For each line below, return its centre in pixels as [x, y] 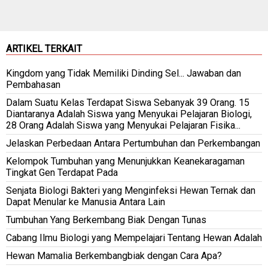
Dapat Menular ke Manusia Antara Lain [86, 202]
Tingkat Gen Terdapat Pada [62, 172]
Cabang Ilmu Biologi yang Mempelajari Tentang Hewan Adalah [134, 237]
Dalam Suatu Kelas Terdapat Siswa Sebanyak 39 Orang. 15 [128, 102]
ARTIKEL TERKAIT [44, 48]
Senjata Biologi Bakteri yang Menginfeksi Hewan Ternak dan [131, 190]
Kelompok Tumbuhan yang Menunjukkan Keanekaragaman [125, 161]
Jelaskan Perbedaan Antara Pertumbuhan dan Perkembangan [133, 143]
